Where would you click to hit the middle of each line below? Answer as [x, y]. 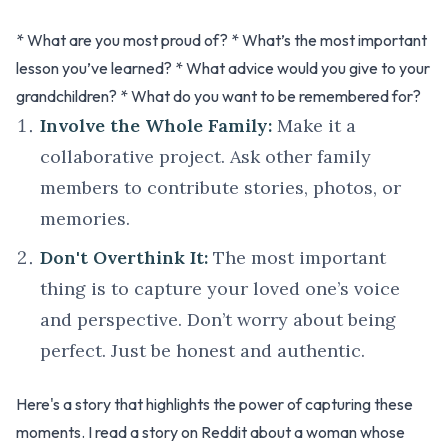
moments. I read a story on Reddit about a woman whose [210, 432]
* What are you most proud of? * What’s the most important [221, 40]
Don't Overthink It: [124, 258]
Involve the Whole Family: [156, 126]
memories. [85, 219]
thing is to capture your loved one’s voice [220, 289]
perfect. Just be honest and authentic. [202, 351]
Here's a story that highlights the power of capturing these [214, 404]
